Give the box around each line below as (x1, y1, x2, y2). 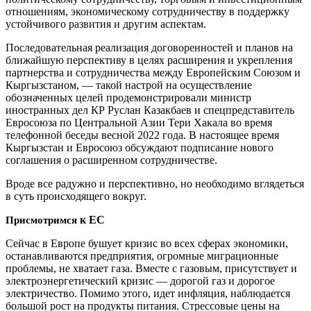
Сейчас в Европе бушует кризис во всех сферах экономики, (6, 237, 288, 249)
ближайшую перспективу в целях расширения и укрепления (6, 53, 292, 66)
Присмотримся (6, 214, 77, 226)
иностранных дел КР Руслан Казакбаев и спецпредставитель (6, 103, 294, 116)
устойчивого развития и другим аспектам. (6, 17, 206, 30)
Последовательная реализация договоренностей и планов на (6, 41, 293, 53)
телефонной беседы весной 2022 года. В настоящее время (6, 128, 279, 141)
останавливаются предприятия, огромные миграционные (6, 249, 278, 262)
